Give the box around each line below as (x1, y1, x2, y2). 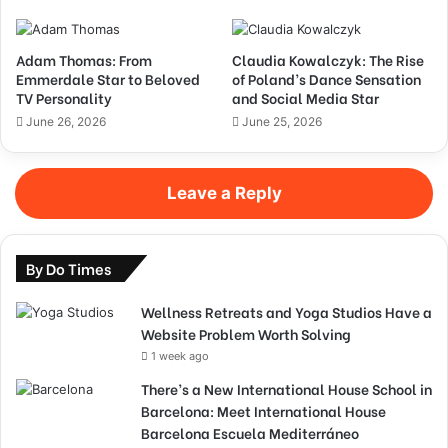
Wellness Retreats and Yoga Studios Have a (141, 301, 432, 322)
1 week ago (151, 349, 209, 363)
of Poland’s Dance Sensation (232, 68, 421, 89)
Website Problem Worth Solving (141, 323, 351, 344)
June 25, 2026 (242, 114, 322, 129)
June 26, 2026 (26, 114, 106, 129)
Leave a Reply (166, 183, 282, 203)
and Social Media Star (232, 87, 379, 108)
